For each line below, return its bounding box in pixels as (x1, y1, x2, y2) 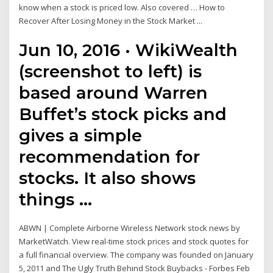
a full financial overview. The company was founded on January (19, 249, 254, 261)
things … (19, 189, 93, 210)
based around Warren (19, 82, 208, 104)
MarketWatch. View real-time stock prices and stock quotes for (19, 236, 249, 247)
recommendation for (19, 146, 200, 168)
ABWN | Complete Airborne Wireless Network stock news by (19, 222, 241, 234)
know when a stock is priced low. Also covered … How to (19, 1, 225, 13)
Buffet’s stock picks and (19, 104, 227, 125)
